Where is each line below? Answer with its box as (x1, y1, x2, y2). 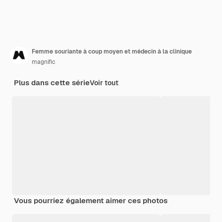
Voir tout (90, 78, 118, 87)
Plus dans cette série (14, 77, 90, 87)
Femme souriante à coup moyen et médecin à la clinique (32, 47, 192, 55)
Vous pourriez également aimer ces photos (14, 195, 167, 205)
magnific (32, 57, 55, 66)
